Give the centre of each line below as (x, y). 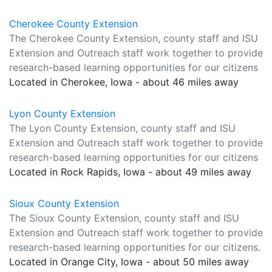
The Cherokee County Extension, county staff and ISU (134, 38)
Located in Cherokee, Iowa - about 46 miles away (124, 82)
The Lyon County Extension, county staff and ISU (122, 128)
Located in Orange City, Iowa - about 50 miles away (129, 262)
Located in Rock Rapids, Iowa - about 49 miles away (130, 172)
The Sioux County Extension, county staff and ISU (124, 218)
